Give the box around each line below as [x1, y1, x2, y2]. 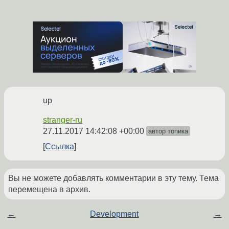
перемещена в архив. [8, 185, 90, 194]
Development [90, 210, 139, 219]
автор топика [148, 127, 188, 135]
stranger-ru [43, 116, 82, 125]
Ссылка [45, 142, 74, 151]
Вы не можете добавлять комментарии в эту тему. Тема [8, 174, 219, 183]
